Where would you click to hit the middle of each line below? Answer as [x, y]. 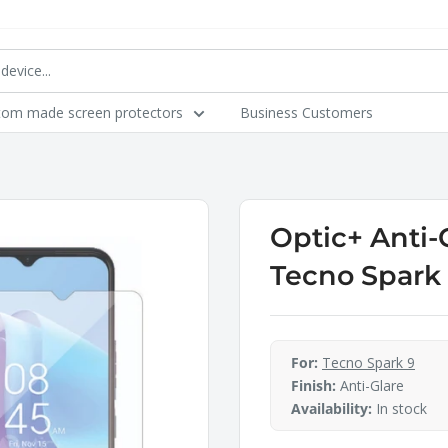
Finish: [313, 385]
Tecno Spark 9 [368, 362]
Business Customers [306, 112]
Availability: [331, 408]
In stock [399, 408]
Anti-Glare [370, 385]
